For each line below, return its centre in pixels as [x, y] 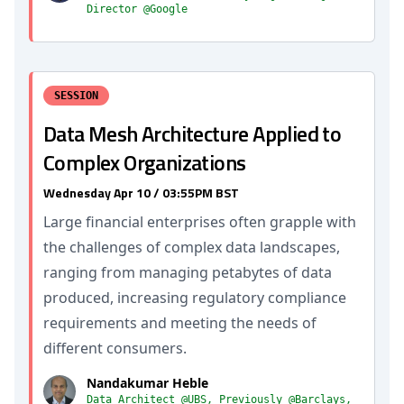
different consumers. [115, 348]
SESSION [76, 96]
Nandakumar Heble [147, 383]
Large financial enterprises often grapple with [200, 222]
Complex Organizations [145, 162]
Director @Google [137, 9]
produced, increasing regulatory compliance [195, 298]
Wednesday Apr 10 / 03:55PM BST [141, 193]
